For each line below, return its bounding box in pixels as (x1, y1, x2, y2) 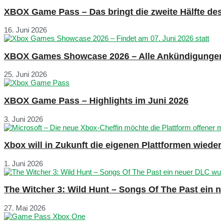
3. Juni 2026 (4, 114, 43, 123)
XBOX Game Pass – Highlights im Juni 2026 (4, 95, 188, 106)
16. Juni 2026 (4, 26, 47, 35)
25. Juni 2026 (4, 70, 47, 79)
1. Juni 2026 (4, 159, 43, 168)
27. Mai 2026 (4, 203, 45, 212)
